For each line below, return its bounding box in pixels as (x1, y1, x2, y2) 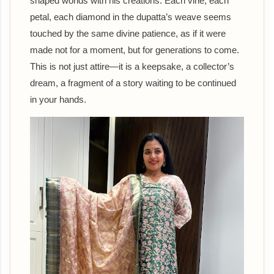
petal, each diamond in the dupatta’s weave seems (30, 11, 231, 22)
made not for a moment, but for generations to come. (30, 44, 239, 55)
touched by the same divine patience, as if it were (30, 28, 226, 39)
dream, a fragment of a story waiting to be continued (30, 77, 236, 88)
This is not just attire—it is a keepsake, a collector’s (30, 61, 234, 72)
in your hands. (30, 94, 86, 105)
